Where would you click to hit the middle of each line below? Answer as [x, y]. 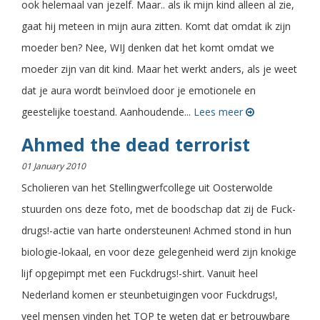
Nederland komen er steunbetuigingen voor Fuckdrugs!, [150, 295]
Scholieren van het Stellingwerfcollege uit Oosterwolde [147, 188]
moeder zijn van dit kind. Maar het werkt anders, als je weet [159, 69]
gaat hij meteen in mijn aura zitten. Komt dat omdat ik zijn [156, 26]
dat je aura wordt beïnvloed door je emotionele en [139, 91]
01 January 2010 [54, 166]
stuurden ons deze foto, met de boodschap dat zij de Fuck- [159, 209]
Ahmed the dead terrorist [136, 145]
